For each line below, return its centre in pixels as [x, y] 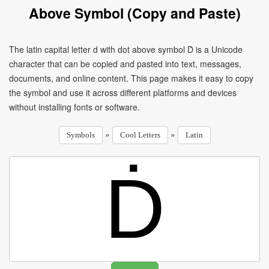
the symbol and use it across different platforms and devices [123, 92]
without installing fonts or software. [74, 107]
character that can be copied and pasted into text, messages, [125, 64]
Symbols [80, 135]
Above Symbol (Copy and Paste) [134, 13]
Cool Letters [140, 135]
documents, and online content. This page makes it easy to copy [131, 78]
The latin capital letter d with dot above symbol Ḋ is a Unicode [126, 49]
